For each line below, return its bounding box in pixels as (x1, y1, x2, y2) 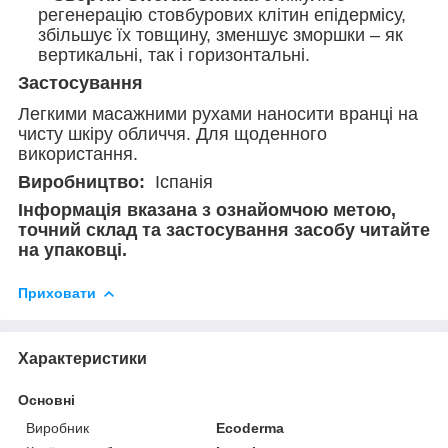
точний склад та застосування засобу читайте (18, 220, 430, 241)
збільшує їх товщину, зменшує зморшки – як (38, 25, 403, 46)
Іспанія (145, 172, 213, 193)
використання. (18, 144, 138, 165)
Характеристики (18, 349, 147, 367)
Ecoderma (216, 419, 285, 436)
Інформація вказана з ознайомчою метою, (18, 200, 396, 221)
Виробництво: (18, 172, 145, 193)
